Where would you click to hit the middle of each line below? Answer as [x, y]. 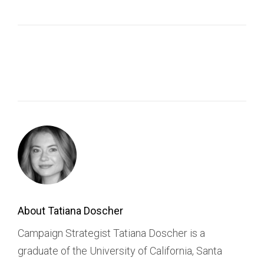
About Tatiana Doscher [70, 210]
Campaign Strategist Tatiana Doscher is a [111, 233]
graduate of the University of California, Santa [120, 250]
